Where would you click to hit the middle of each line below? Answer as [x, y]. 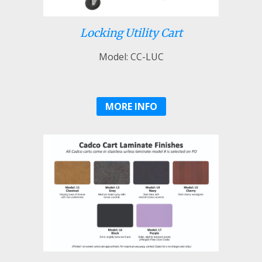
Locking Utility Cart [131, 33]
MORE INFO [131, 106]
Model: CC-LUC [131, 56]
